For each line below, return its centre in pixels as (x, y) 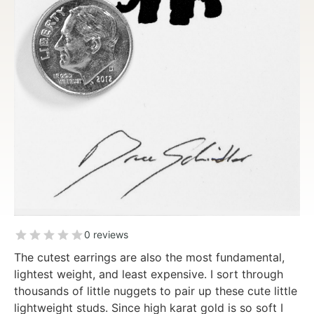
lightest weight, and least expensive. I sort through (149, 274)
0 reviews (106, 234)
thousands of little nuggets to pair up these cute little (156, 291)
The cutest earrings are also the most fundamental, (149, 257)
